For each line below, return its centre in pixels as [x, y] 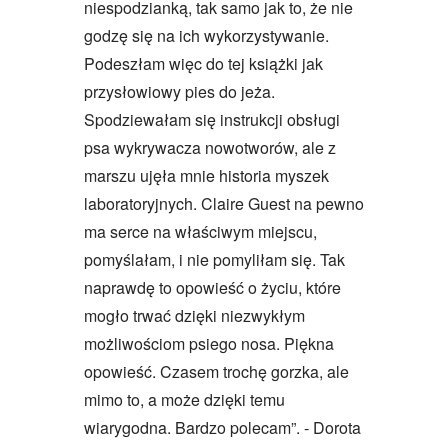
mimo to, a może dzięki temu [184, 400]
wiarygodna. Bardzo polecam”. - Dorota [222, 428]
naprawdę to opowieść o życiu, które [212, 288]
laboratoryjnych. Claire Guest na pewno [224, 204]
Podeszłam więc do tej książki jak [203, 64]
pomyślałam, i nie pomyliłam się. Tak [214, 260]
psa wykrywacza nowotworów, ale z [210, 148]
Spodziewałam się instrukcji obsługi [212, 120]
